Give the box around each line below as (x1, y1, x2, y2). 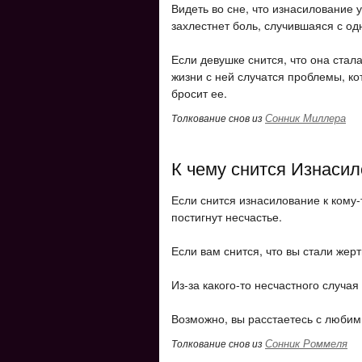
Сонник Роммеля (265, 335, 347, 351)
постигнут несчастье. (171, 208, 282, 225)
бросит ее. (171, 85, 227, 101)
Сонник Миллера (265, 110, 346, 125)
